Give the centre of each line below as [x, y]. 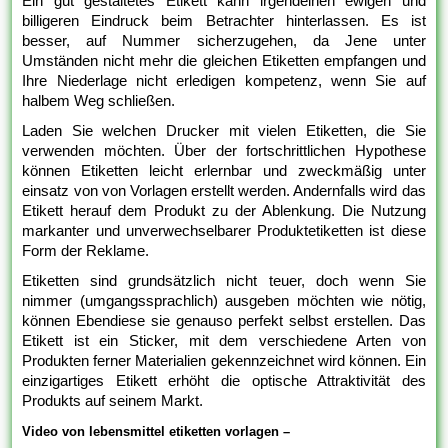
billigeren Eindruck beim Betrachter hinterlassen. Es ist [224, 21]
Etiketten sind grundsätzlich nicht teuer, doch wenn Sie [224, 281]
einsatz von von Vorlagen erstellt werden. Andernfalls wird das [224, 191]
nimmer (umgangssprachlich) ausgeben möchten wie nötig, [224, 301]
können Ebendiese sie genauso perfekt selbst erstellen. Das [224, 321]
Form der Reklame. [86, 251]
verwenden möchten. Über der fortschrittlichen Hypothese [224, 151]
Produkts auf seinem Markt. [113, 401]
